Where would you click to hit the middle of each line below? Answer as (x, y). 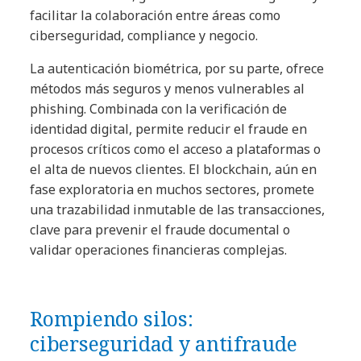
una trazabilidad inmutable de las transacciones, (178, 210)
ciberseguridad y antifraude (164, 344)
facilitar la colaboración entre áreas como (156, 16)
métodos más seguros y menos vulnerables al (168, 89)
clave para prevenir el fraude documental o (160, 230)
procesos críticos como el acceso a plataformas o (176, 149)
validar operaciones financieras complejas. (159, 250)
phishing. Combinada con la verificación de (159, 109)
